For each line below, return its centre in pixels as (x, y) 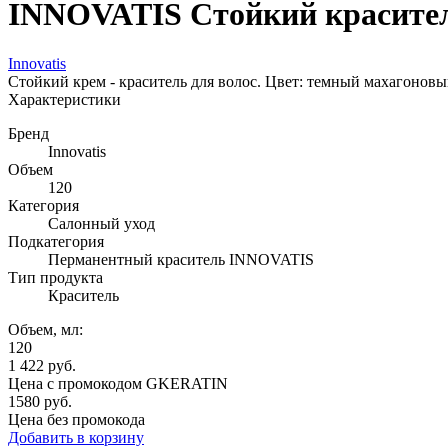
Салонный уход (101, 223)
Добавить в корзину (76, 437)
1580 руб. (40, 401)
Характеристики (64, 99)
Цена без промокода (76, 419)
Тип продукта (55, 277)
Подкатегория (56, 241)
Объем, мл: (45, 329)
